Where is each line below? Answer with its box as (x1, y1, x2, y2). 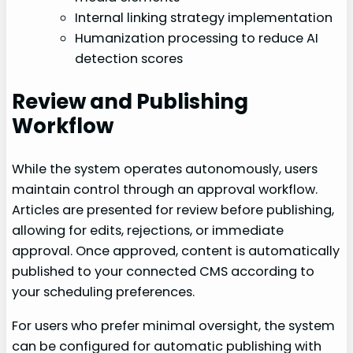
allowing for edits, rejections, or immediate (12, 221, 284, 240)
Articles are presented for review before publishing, (12, 201, 335, 220)
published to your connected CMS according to (12, 262, 315, 281)
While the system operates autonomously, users (12, 160, 318, 179)
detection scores (75, 50, 184, 69)
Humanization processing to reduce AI (75, 29, 319, 48)
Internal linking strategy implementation (75, 9, 333, 28)
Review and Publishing (12, 87, 249, 117)
